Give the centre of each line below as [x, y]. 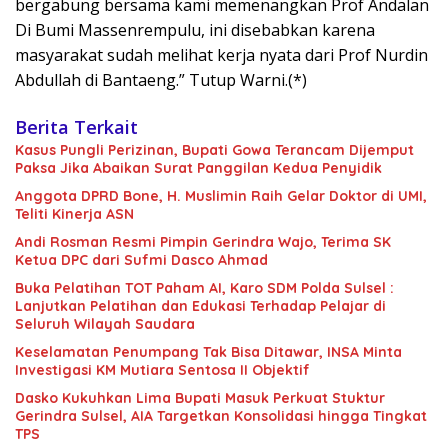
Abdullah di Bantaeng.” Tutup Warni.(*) [161, 80]
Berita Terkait [76, 127]
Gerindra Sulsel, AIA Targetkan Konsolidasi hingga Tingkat [221, 416]
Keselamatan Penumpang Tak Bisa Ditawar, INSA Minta [208, 352]
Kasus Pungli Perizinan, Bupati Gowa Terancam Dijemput [214, 150]
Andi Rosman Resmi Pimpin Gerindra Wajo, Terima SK [203, 242]
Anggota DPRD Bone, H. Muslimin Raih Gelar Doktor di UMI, [221, 196]
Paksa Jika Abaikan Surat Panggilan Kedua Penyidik [198, 168]
